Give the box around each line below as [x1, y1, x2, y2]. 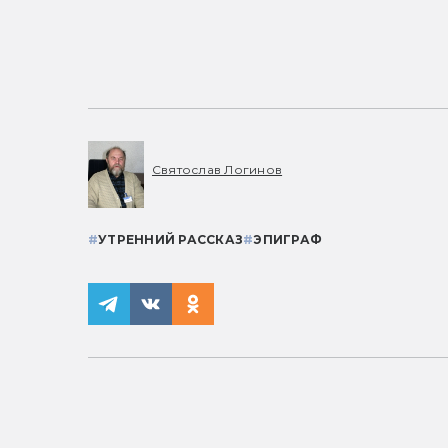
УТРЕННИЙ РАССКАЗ [98, 232, 244, 248]
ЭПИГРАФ [253, 232, 323, 248]
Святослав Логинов [152, 161, 283, 177]
